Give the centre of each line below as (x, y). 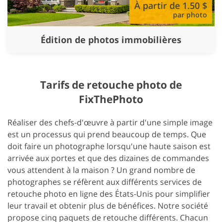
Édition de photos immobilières (111, 39)
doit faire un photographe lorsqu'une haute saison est (109, 146)
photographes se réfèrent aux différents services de (105, 182)
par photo (190, 14)
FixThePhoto (111, 99)
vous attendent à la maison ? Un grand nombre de (101, 170)
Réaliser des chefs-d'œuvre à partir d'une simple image (110, 122)
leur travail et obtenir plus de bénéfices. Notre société (108, 205)
